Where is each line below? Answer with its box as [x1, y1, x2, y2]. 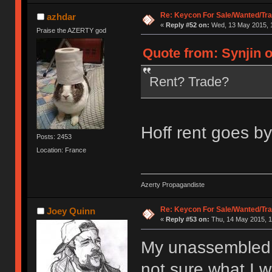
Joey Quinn [46, 206, 95, 217]
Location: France [36, 146, 87, 154]
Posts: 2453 [36, 133, 72, 141]
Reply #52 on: [165, 21, 209, 29]
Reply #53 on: [165, 216, 209, 223]
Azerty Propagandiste [140, 181, 205, 189]
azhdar [46, 11, 76, 22]
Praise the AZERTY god [36, 26, 107, 34]
